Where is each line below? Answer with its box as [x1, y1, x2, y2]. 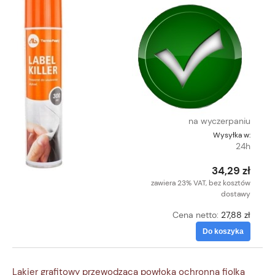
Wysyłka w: [213, 130, 250, 140]
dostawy [221, 188, 250, 199]
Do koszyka [203, 227, 244, 236]
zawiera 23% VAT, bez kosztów [151, 177, 250, 188]
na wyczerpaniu [188, 115, 250, 126]
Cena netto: [172, 209, 221, 220]
